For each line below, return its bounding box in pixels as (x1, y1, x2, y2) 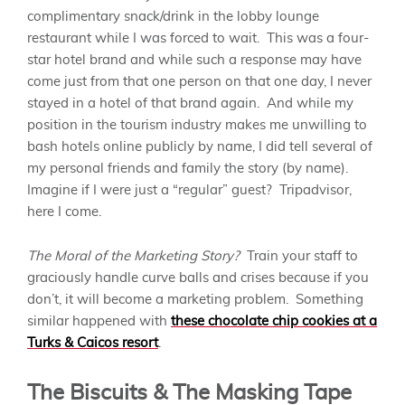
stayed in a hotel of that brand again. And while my (27, 97, 353, 111)
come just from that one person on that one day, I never (27, 75, 372, 89)
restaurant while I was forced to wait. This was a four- (27, 32, 369, 46)
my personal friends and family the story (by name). (27, 162, 352, 176)
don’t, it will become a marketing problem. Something (27, 292, 363, 306)
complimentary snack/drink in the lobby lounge (27, 10, 319, 24)
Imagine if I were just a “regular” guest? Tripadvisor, (27, 184, 352, 198)
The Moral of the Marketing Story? (27, 249, 247, 263)
